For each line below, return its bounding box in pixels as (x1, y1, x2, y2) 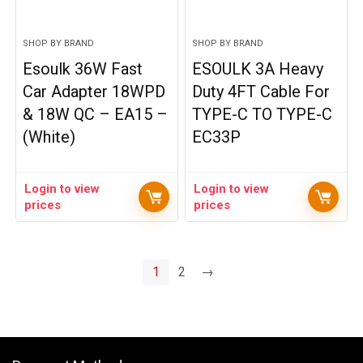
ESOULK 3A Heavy (192, 59, 324, 79)
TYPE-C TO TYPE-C (192, 105, 333, 124)
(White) (23, 127, 76, 147)
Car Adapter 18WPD (23, 82, 166, 101)
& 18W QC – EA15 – (23, 105, 169, 124)
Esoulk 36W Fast (23, 59, 143, 79)
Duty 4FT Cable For (192, 82, 331, 101)
